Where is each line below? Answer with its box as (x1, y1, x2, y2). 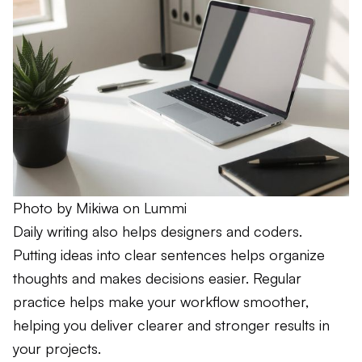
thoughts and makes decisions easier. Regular (13, 268, 301, 287)
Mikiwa (76, 198, 119, 217)
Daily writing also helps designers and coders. (13, 221, 302, 240)
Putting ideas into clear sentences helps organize (13, 245, 325, 263)
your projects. (13, 339, 101, 357)
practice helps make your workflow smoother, (13, 292, 309, 310)
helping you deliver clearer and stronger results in (13, 315, 330, 334)
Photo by (13, 198, 76, 217)
